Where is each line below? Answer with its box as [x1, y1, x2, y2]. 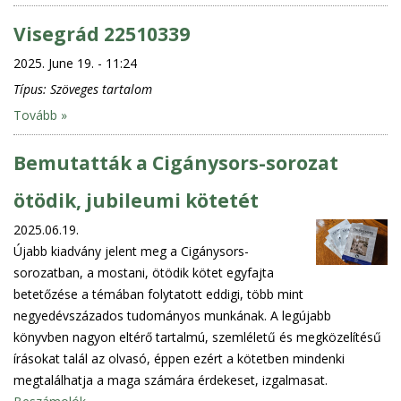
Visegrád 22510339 [13, 21, 190, 47]
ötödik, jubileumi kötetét [13, 187, 259, 213]
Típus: [13, 80, 50, 98]
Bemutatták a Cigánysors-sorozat [13, 149, 338, 175]
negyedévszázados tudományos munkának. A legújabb [13, 306, 331, 324]
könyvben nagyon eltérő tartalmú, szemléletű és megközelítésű [13, 328, 381, 346]
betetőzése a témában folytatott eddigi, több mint [13, 285, 303, 303]
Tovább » [13, 106, 67, 124]
